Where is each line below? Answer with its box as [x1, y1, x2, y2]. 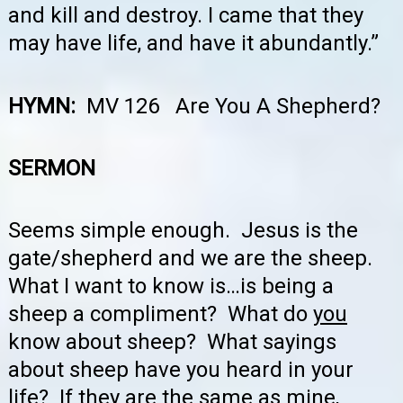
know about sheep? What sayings [8, 329, 336, 355]
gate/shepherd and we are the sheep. [8, 246, 378, 272]
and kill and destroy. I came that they [8, 3, 363, 29]
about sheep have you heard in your [8, 357, 354, 383]
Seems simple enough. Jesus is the [8, 218, 358, 244]
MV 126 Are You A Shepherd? [86, 93, 381, 119]
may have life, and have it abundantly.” [8, 31, 379, 57]
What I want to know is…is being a [8, 273, 334, 300]
